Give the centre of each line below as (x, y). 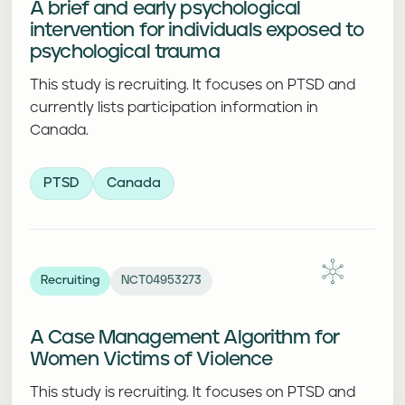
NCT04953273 (161, 281)
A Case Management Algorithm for (185, 338)
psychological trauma (125, 52)
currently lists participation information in (174, 108)
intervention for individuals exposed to (197, 31)
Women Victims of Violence (151, 360)
